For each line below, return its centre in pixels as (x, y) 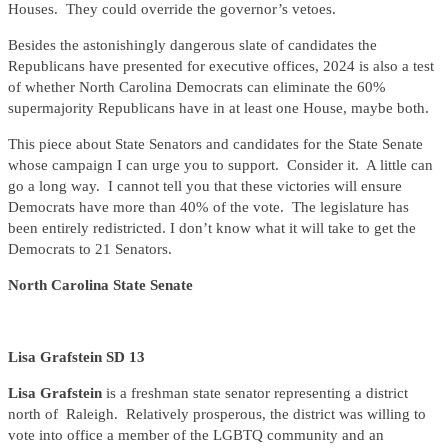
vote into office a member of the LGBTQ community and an (196, 435)
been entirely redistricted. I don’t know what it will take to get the (212, 228)
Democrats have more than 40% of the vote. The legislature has (208, 207)
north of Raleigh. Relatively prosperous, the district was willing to (217, 414)
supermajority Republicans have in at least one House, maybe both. (218, 108)
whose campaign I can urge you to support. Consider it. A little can (220, 165)
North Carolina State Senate (100, 285)
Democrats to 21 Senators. (90, 249)
